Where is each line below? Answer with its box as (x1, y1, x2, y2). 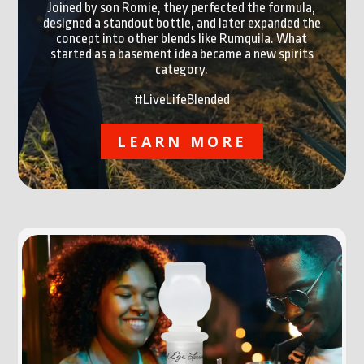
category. (155, 61, 209, 77)
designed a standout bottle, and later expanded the (42, 15, 321, 31)
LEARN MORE (117, 131, 247, 151)
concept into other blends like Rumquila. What (56, 30, 308, 46)
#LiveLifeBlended (133, 91, 230, 107)
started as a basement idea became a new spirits (50, 45, 314, 62)
